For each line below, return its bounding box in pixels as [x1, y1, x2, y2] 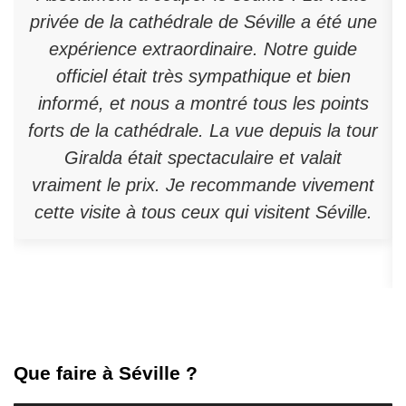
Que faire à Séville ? [14, 362, 198, 384]
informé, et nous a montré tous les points [37, 93, 369, 114]
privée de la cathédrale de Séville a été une [29, 12, 377, 33]
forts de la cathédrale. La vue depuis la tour [28, 121, 378, 141]
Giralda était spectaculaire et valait [64, 148, 342, 169]
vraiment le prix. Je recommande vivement [32, 175, 374, 196]
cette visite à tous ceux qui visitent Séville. [34, 202, 372, 223]
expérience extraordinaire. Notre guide [49, 39, 357, 60]
